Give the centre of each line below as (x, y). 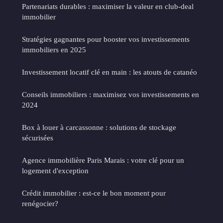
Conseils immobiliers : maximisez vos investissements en (111, 94)
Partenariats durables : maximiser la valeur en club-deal (108, 6)
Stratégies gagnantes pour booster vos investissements (106, 39)
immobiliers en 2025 (54, 49)
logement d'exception (55, 170)
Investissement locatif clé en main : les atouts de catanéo (110, 72)
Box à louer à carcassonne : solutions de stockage (99, 127)
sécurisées (38, 137)
